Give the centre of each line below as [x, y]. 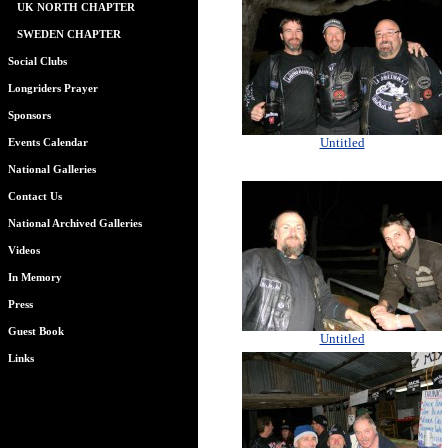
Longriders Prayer [53, 88]
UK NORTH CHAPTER [76, 7]
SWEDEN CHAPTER [69, 34]
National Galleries [52, 169]
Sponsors [29, 115]
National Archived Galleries [75, 223]
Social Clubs [37, 61]
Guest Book [36, 331]
